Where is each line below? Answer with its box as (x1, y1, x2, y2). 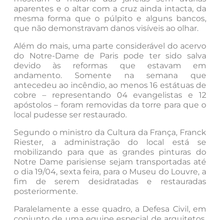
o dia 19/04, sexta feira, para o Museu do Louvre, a (14, 167, 206, 177)
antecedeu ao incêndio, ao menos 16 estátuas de (14, 81, 206, 90)
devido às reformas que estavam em (14, 61, 206, 71)
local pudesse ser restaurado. (14, 110, 127, 120)
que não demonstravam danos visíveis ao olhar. (14, 24, 198, 33)
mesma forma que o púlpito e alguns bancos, (14, 14, 206, 24)
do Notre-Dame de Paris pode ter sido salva (14, 51, 206, 61)
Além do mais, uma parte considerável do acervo (14, 41, 206, 51)
